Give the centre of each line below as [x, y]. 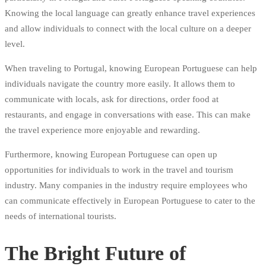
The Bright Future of [95, 254]
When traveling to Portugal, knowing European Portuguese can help [131, 69]
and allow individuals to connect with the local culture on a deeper [128, 29]
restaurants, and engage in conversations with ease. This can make [128, 115]
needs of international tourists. [61, 216]
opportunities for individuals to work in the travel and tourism [119, 170]
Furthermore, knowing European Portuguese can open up [111, 155]
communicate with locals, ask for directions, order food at [112, 99]
